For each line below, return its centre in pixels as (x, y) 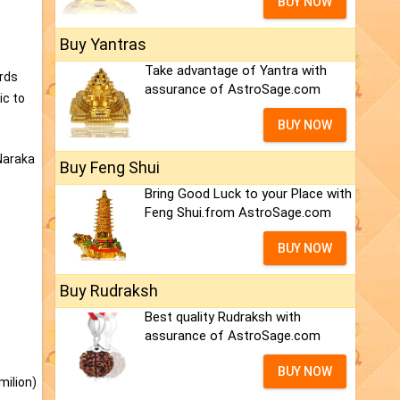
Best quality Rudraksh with (223, 317)
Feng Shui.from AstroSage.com (238, 213)
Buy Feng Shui (110, 168)
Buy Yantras (103, 45)
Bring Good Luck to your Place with (248, 194)
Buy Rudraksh (109, 291)
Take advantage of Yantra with (236, 71)
